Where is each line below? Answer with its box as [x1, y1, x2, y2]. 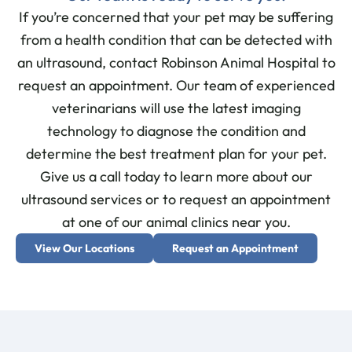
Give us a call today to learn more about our [39, 167, 313, 185]
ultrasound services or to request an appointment [21, 189, 331, 208]
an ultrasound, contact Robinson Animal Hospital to [16, 53, 335, 71]
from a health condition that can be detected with [20, 30, 332, 49]
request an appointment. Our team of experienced [17, 75, 335, 94]
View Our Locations [35, 240, 134, 255]
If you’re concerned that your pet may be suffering [19, 7, 333, 26]
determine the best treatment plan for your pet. [25, 144, 327, 163]
